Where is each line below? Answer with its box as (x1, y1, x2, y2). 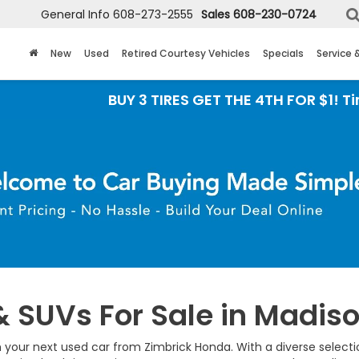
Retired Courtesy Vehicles (122, 46, 250, 61)
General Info (41, 6, 110, 23)
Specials (263, 46, 304, 61)
